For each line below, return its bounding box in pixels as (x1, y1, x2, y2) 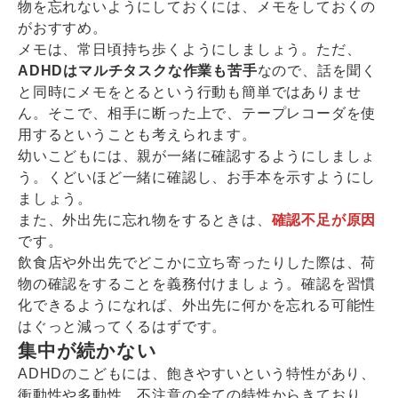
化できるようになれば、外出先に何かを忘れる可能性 (18, 298, 377, 314)
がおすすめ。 (18, 20, 107, 36)
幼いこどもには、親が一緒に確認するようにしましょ (18, 148, 377, 164)
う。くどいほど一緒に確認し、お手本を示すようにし (18, 170, 377, 186)
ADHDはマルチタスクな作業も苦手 (18, 63, 258, 79)
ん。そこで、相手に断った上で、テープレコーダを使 (18, 106, 377, 122)
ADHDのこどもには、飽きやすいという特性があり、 (18, 366, 376, 382)
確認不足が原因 (271, 212, 377, 228)
